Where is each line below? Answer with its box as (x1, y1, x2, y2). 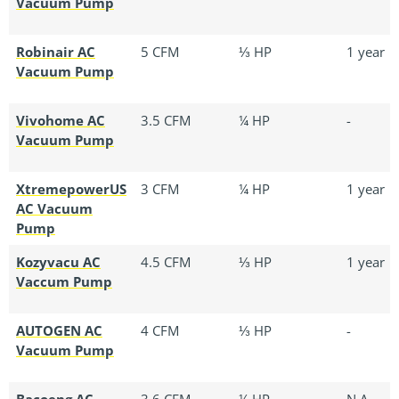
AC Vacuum (16, 199, 93, 217)
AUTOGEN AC (16, 321, 102, 339)
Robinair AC (16, 42, 95, 61)
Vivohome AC (16, 110, 105, 129)
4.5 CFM (141, 252, 191, 271)
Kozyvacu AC (16, 252, 101, 271)
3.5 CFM (141, 110, 191, 129)
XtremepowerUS (16, 179, 126, 198)
